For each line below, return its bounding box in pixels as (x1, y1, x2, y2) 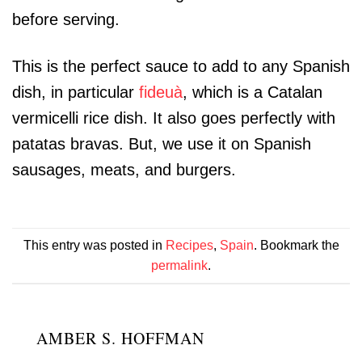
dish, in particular (12, 82, 139, 101)
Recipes (165, 238, 213, 252)
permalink (151, 258, 208, 272)
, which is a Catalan (183, 82, 322, 101)
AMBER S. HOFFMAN (36, 327, 204, 350)
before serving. (12, 10, 124, 28)
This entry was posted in (23, 238, 166, 252)
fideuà (139, 82, 183, 101)
